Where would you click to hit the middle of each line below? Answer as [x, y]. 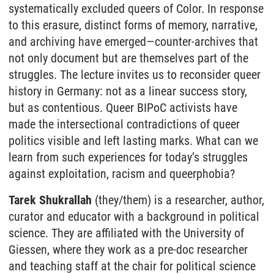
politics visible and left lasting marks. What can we [133, 141]
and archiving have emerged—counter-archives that [133, 42]
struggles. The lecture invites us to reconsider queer [135, 75]
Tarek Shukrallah [50, 200]
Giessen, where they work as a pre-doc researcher [128, 250]
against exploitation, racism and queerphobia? [122, 174]
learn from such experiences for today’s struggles [128, 157]
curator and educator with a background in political [134, 217]
